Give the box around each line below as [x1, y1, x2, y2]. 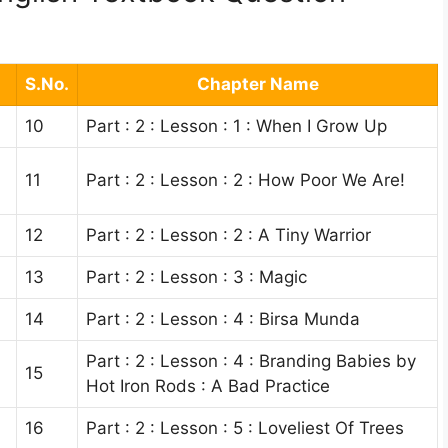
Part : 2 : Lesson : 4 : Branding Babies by [86, 350, 416, 371]
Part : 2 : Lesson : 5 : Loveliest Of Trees [86, 417, 404, 438]
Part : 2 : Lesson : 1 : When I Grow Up [86, 115, 387, 136]
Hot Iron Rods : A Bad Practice [86, 375, 330, 396]
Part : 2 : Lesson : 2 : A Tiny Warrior [86, 224, 371, 245]
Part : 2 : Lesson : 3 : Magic [86, 266, 307, 287]
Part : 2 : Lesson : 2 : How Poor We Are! [86, 169, 405, 190]
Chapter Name [196, 73, 319, 94]
